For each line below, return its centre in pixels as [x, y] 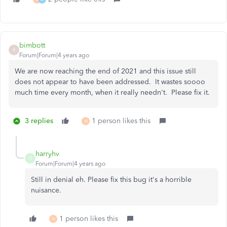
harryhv [47, 154]
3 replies [39, 121]
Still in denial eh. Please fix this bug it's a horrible [111, 179]
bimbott [32, 45]
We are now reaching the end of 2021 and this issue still [105, 71]
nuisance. [46, 190]
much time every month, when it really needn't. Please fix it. [112, 92]
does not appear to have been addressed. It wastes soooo [110, 82]
